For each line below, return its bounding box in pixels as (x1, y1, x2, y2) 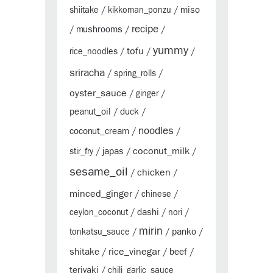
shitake (69, 247, 99, 257)
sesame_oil (69, 166, 128, 178)
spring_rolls (114, 69, 156, 78)
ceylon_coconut (69, 208, 128, 217)
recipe (132, 24, 158, 34)
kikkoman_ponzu (108, 5, 171, 15)
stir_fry (69, 147, 93, 156)
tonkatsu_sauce (69, 227, 130, 236)
